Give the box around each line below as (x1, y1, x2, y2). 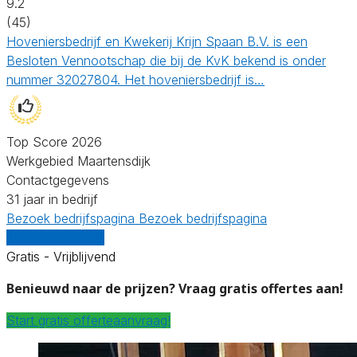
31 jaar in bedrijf (6, 190, 98, 207)
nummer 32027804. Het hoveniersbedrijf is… (6, 71, 265, 88)
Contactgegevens (6, 171, 109, 188)
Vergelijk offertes (6, 229, 104, 245)
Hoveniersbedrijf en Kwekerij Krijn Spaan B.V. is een (6, 33, 308, 49)
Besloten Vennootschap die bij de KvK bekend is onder (6, 52, 326, 69)
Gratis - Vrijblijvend (6, 248, 116, 265)
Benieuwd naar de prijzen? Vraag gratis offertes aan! (6, 279, 343, 297)
